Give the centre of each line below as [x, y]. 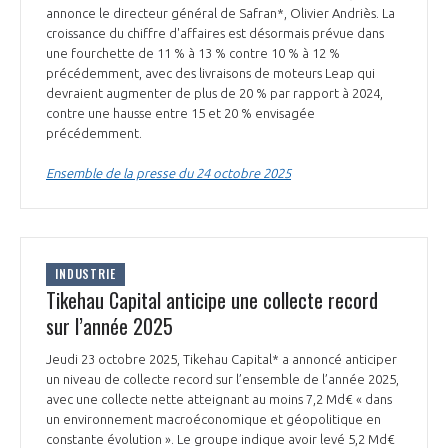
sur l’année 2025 [109, 325]
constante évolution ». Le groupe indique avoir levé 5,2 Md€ [220, 438]
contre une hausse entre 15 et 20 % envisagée [180, 112]
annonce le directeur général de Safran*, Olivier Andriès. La [220, 12]
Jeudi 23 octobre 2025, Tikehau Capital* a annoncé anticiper [221, 358]
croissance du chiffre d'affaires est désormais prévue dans [215, 32]
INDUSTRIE [85, 274]
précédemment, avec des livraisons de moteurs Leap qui [210, 72]
